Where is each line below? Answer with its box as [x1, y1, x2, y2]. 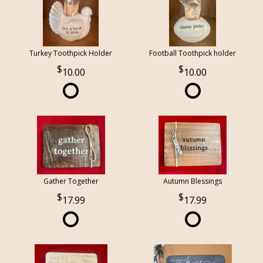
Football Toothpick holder [149, 48, 237, 59]
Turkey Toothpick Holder [29, 48, 113, 59]
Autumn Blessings [163, 176, 222, 187]
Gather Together [43, 176, 99, 187]
